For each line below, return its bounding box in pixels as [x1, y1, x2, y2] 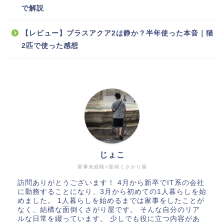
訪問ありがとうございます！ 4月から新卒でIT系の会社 [17, 178, 204, 186]
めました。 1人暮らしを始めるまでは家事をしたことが [17, 196, 204, 204]
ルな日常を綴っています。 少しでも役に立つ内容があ [17, 214, 200, 222]
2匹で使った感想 [21, 41, 78, 49]
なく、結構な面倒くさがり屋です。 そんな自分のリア [17, 205, 200, 213]
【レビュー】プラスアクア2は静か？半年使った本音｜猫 [21, 29, 213, 37]
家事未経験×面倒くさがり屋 [77, 163, 147, 169]
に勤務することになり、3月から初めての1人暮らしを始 [17, 187, 206, 195]
